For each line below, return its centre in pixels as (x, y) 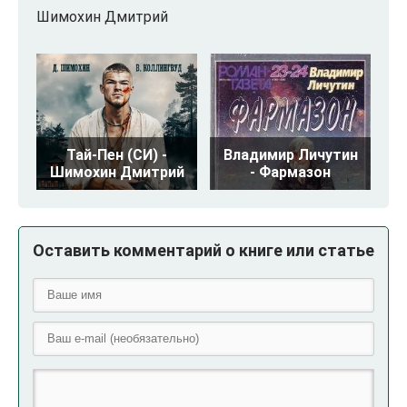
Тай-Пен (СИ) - (117, 154)
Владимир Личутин (290, 154)
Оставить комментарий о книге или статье (203, 250)
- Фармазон (290, 172)
